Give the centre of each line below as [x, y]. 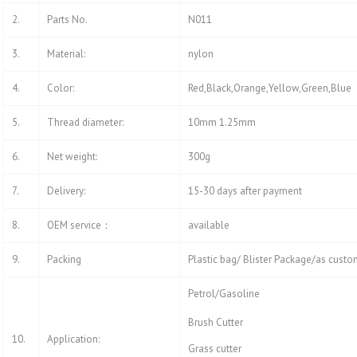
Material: [66, 54]
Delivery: [66, 191]
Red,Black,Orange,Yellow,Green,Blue [270, 88]
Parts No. [67, 20]
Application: [73, 339]
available [209, 226]
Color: [61, 88]
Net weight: [72, 157]
